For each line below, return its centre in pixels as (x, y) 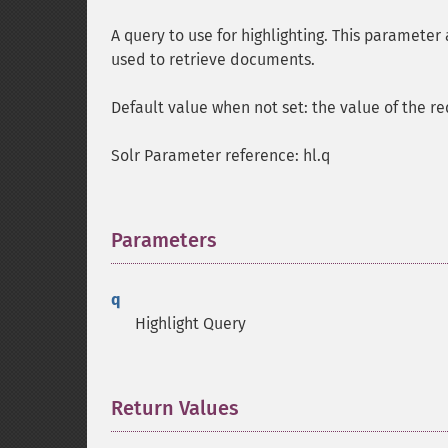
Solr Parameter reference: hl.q (220, 155)
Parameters (164, 240)
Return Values (175, 408)
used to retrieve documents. (213, 59)
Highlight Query (190, 323)
